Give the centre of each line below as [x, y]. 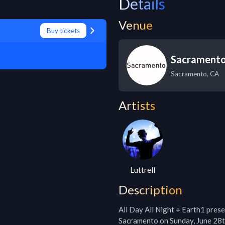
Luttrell [143, 170]
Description [150, 190]
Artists [137, 105]
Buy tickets [63, 31]
